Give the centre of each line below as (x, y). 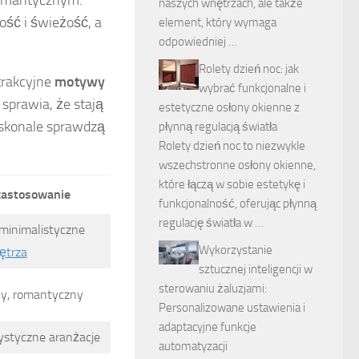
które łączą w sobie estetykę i (232, 184)
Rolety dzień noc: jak (249, 69)
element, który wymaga (218, 22)
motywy (80, 82)
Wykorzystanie (236, 250)
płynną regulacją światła (218, 127)
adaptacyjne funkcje (208, 327)
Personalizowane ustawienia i (232, 308)
